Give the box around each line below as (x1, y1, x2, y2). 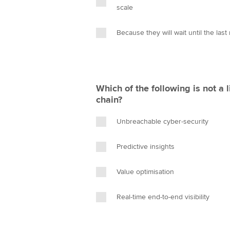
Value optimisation (117, 167, 174, 176)
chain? (96, 94, 122, 105)
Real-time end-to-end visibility (117, 193, 209, 201)
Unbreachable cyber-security (117, 117, 208, 126)
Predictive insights (117, 142, 175, 151)
